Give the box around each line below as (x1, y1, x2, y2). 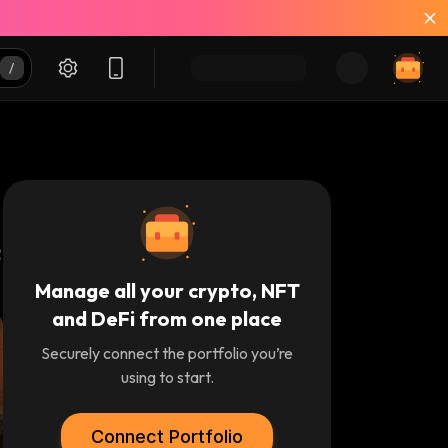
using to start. (120, 367, 214, 387)
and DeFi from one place (52, 306, 282, 331)
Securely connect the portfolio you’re (41, 343, 293, 363)
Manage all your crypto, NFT (34, 278, 300, 303)
